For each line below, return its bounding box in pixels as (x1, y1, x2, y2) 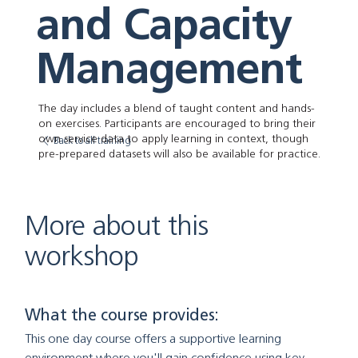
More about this (25, 208, 208, 242)
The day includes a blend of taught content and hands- (38, 101, 315, 116)
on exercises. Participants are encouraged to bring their (38, 117, 316, 131)
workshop (25, 238, 139, 272)
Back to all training (53, 134, 131, 147)
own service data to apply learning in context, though (38, 132, 308, 146)
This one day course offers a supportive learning (24, 330, 284, 346)
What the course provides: (24, 304, 219, 324)
